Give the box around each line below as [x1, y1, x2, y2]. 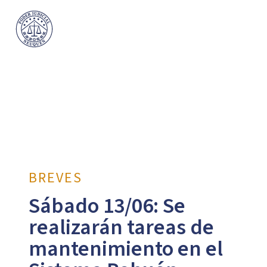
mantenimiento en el [28, 234, 223, 264]
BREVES [28, 167, 82, 188]
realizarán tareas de [28, 212, 214, 243]
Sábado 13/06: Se [28, 191, 185, 221]
